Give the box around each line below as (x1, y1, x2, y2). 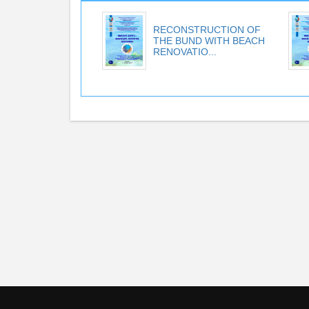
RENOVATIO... (153, 46, 217, 57)
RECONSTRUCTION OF (153, 24, 261, 35)
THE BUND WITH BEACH (153, 35, 265, 46)
